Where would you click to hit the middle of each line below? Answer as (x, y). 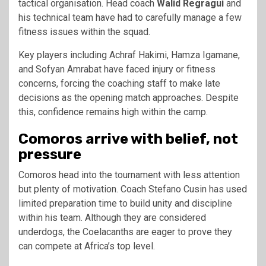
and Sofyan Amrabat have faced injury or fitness (117, 69)
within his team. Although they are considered (112, 218)
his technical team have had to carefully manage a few (130, 18)
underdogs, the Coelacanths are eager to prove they (125, 232)
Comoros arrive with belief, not (128, 139)
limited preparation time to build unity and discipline (125, 204)
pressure (50, 155)
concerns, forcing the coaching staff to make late (119, 84)
